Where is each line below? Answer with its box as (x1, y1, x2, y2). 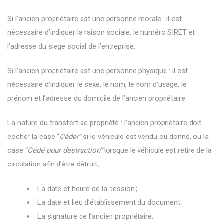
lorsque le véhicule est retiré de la (102, 145, 212, 155)
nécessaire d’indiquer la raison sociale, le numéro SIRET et (7, 27, 195, 37)
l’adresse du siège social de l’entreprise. (7, 41, 135, 51)
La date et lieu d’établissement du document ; (37, 197, 183, 207)
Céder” (59, 132, 83, 141)
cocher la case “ (7, 132, 59, 141)
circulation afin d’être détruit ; (7, 159, 100, 168)
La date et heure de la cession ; (37, 184, 137, 193)
